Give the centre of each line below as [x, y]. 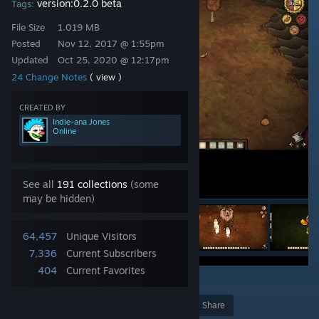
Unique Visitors [101, 236]
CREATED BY [42, 108]
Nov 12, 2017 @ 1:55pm [111, 43]
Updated [30, 60]
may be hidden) [59, 198]
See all [40, 184]
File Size [28, 27]
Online [64, 131]
